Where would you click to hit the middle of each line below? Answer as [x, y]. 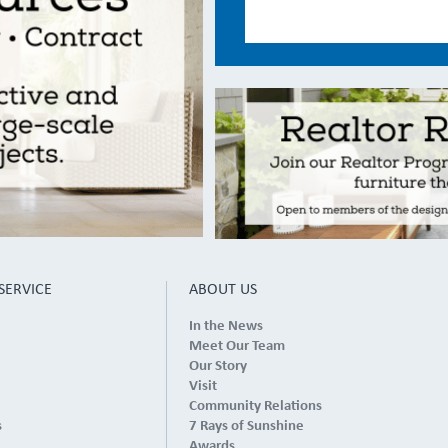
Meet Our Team [236, 346]
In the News [225, 326]
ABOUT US [222, 289]
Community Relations [255, 406]
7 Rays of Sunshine [246, 426]
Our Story [217, 366]
